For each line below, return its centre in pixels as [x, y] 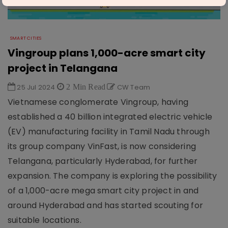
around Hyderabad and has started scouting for [106, 205]
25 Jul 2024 [36, 87]
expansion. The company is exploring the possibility [112, 176]
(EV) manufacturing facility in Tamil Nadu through [109, 132]
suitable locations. [45, 220]
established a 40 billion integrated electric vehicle [110, 117]
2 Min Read [85, 87]
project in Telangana [63, 68]
